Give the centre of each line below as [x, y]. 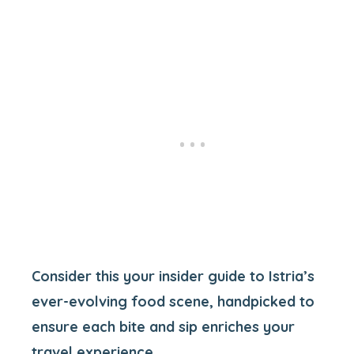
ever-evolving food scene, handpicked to [173, 302]
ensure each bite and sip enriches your [163, 327]
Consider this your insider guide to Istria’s [173, 277]
